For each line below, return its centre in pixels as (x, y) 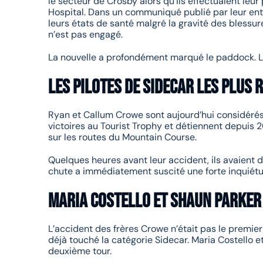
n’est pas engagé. (85, 34)
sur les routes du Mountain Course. (122, 137)
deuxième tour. (80, 251)
